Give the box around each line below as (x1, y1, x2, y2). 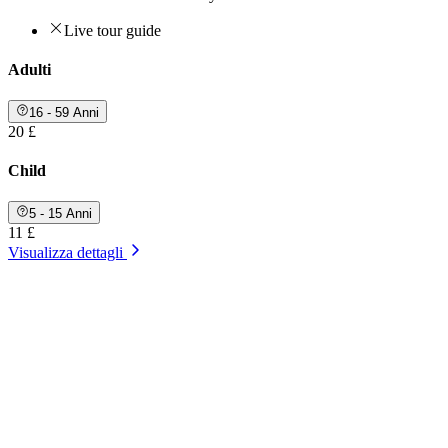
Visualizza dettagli (8, 243, 123, 261)
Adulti (8, 61, 51, 79)
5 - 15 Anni (29, 205, 93, 221)
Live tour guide (64, 21, 161, 39)
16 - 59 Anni (29, 104, 100, 120)
